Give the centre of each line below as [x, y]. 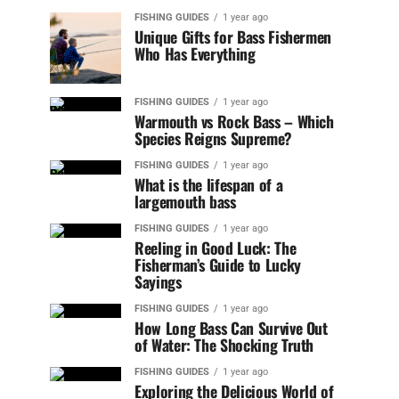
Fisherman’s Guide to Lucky [218, 265]
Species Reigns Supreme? [213, 138]
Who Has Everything [195, 53]
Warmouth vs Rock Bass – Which [234, 121]
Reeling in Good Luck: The [216, 248]
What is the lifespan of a [209, 184]
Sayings [158, 281]
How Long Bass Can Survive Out [231, 328]
